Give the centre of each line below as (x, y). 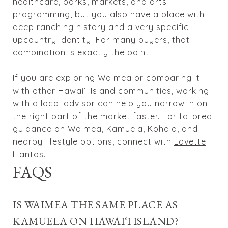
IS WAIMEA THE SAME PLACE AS (95, 204)
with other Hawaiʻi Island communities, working (111, 90)
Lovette (190, 141)
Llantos (28, 154)
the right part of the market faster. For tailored (112, 116)
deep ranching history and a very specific (101, 27)
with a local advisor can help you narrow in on (110, 103)
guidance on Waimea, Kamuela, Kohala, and (105, 129)
